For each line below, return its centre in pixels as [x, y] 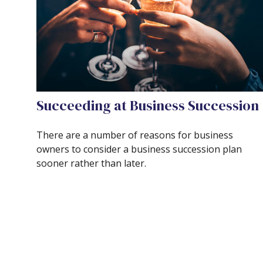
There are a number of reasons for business [135, 135]
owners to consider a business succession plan [139, 149]
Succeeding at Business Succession [148, 105]
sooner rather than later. [91, 163]
